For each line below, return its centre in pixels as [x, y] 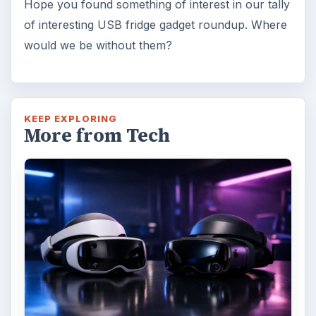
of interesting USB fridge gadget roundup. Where [155, 25]
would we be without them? [98, 45]
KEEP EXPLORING [71, 119]
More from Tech [97, 136]
